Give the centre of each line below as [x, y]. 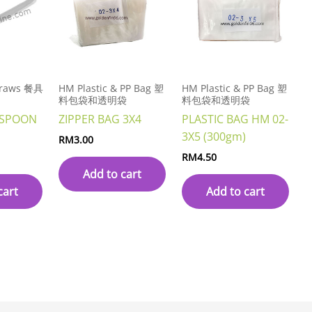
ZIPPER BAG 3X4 [100, 119]
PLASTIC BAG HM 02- [235, 119]
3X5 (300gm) [213, 136]
